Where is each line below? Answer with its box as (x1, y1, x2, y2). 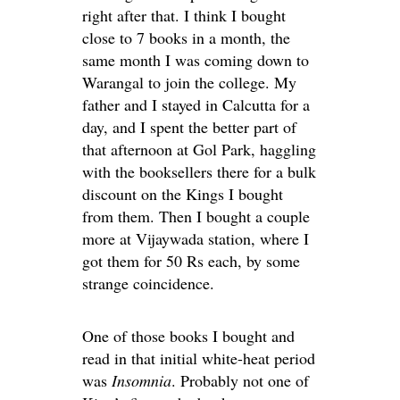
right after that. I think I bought (82, 4, 286, 26)
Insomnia (112, 369, 171, 391)
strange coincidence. (82, 271, 214, 294)
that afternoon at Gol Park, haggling (82, 137, 316, 160)
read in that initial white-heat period (82, 346, 315, 369)
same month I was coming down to (82, 48, 309, 71)
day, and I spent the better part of (82, 115, 296, 137)
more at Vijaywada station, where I (82, 227, 309, 249)
